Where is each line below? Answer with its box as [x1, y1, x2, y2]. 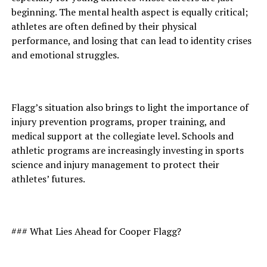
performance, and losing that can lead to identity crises [11, 34, 252, 47]
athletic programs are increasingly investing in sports [11, 144, 244, 157]
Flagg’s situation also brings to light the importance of [11, 101, 249, 114]
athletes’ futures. [11, 172, 85, 185]
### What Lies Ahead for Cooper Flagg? [11, 225, 181, 238]
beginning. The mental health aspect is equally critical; [11, 5, 248, 18]
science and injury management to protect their [11, 158, 219, 171]
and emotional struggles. [11, 48, 119, 61]
